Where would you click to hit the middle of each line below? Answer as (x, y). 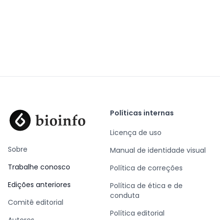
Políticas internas (142, 113)
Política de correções (146, 168)
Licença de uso (136, 133)
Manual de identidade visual (158, 150)
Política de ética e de (146, 186)
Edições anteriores (39, 185)
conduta (125, 195)
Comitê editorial (36, 202)
